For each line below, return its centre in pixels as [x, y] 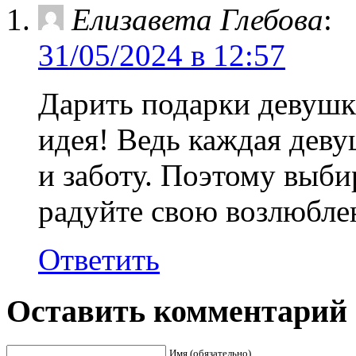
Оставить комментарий [177, 311]
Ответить [99, 260]
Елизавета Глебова [197, 20]
